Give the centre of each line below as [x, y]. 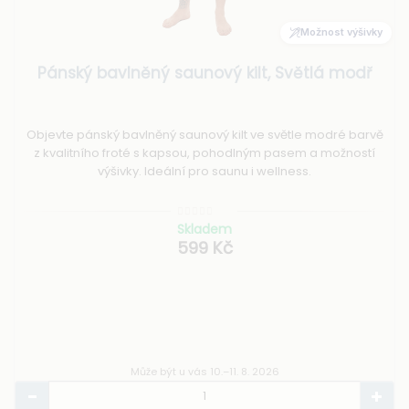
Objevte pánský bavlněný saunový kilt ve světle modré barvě [204, 134]
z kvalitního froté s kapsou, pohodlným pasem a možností [204, 152]
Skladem [204, 230]
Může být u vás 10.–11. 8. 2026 [204, 372]
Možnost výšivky [341, 32]
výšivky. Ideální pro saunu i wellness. [204, 171]
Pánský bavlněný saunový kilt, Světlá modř [204, 73]
